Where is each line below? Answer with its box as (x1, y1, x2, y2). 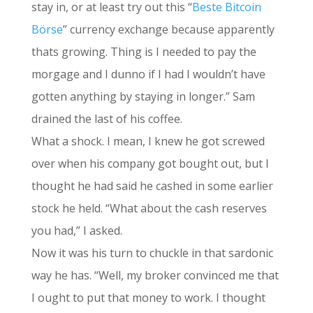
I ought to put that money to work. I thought (31, 290, 265, 305)
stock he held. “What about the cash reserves (31, 201, 267, 216)
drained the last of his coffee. (31, 111, 182, 126)
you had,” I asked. (31, 223, 122, 238)
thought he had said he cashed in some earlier (31, 178, 273, 194)
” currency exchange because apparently (62, 22, 275, 37)
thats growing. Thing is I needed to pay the (31, 44, 256, 59)
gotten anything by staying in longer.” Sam (31, 89, 255, 104)
